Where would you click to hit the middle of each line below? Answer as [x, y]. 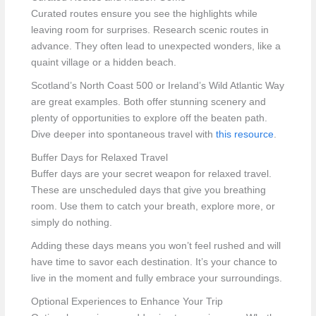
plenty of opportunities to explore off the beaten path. [149, 119]
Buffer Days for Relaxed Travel [99, 158]
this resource [244, 135]
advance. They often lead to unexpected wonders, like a [156, 47]
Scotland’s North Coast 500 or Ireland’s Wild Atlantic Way [157, 86]
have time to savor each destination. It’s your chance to [154, 262]
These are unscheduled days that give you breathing [148, 190]
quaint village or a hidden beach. [103, 63]
